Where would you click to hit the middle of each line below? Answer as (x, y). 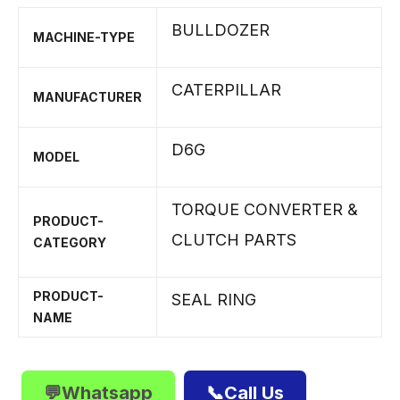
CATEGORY (70, 242)
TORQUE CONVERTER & (265, 209)
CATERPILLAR (226, 90)
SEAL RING (214, 300)
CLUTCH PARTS (234, 240)
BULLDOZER (221, 30)
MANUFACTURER (87, 97)
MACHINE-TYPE (84, 37)
